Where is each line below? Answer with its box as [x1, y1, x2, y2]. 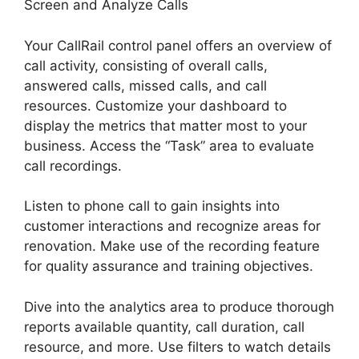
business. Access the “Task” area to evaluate [24, 137, 314, 154]
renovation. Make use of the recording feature [24, 238, 320, 255]
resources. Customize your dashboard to [24, 97, 287, 114]
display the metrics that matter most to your [24, 117, 307, 134]
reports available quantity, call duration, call [24, 318, 305, 335]
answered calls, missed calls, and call [24, 77, 267, 94]
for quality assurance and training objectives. [24, 258, 313, 275]
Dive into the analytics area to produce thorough [24, 298, 334, 315]
